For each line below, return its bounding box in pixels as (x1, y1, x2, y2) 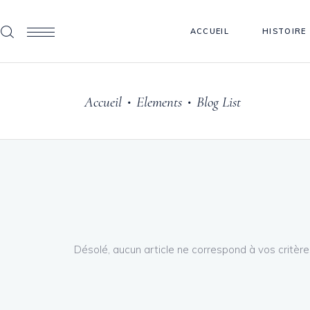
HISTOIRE (262, 26, 307, 36)
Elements (136, 93, 182, 111)
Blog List (197, 93, 241, 111)
